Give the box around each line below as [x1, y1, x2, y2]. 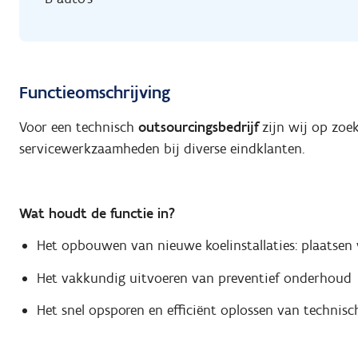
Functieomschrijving [19, 82, 170, 104]
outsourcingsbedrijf [138, 117, 258, 136]
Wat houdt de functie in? [19, 204, 175, 222]
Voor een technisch [19, 117, 138, 136]
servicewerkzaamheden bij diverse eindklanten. [19, 139, 304, 157]
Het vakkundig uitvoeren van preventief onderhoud [36, 268, 352, 287]
